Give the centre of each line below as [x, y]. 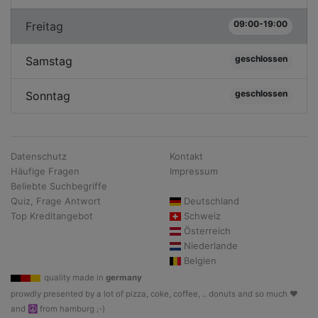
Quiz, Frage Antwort [56, 201]
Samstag [49, 61]
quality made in [75, 278]
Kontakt [186, 156]
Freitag [44, 26]
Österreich [207, 231]
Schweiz [202, 216]
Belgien [200, 261]
